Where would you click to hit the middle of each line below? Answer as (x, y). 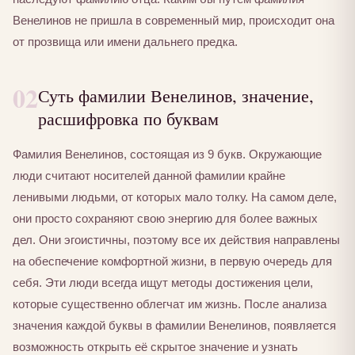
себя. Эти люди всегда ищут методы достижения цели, (163, 283)
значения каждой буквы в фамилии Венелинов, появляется (174, 326)
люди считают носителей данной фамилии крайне (149, 176)
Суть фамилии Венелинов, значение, (176, 95)
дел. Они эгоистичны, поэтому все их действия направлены (176, 240)
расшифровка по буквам (128, 118)
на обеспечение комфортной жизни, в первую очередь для (172, 261)
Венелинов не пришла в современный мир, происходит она (174, 20)
